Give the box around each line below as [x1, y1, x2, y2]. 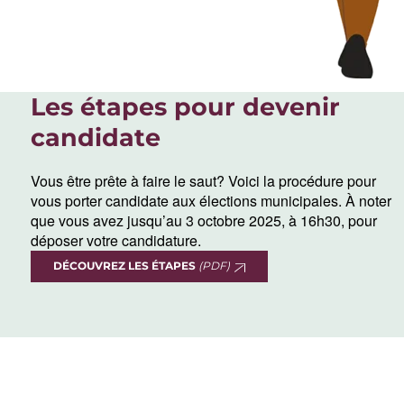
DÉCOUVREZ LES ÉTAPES [53, 259, 199, 273]
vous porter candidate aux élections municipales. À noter [31, 190, 392, 212]
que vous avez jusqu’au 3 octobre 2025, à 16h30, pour [31, 210, 378, 232]
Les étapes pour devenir [31, 92, 341, 123]
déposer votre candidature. [31, 230, 202, 252]
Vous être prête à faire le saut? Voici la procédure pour [31, 170, 377, 192]
